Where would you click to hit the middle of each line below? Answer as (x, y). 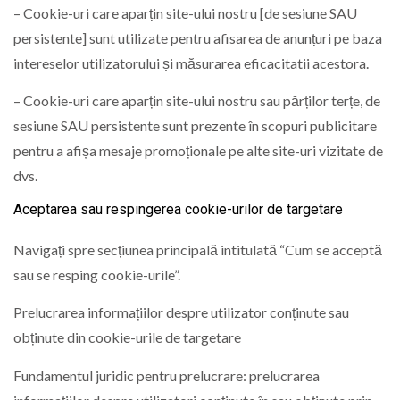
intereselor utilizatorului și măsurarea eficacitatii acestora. (191, 62)
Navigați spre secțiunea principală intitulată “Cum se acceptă (198, 250)
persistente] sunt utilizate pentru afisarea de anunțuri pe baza (198, 37)
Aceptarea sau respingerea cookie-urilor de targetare (178, 210)
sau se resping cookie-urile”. (97, 275)
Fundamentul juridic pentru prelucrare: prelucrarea (167, 375)
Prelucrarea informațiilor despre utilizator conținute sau (181, 312)
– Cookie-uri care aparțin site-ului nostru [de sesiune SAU (185, 12)
